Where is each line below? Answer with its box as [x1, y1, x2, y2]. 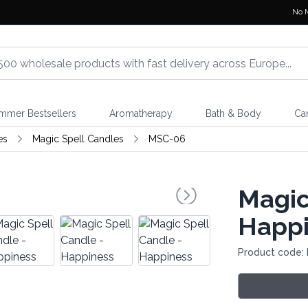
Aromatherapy [109, 108, 173, 119]
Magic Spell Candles [32, 133, 124, 144]
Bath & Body [205, 108, 261, 119]
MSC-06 [148, 133, 186, 144]
